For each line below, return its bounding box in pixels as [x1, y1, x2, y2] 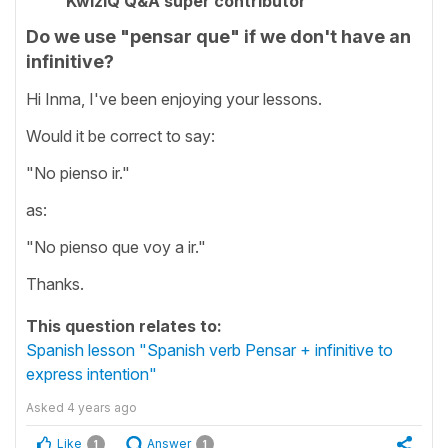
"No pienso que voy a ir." [26, 236, 206, 257]
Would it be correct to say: [26, 125, 215, 146]
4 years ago [67, 399, 137, 415]
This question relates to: [26, 315, 222, 336]
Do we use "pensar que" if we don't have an [26, 26, 411, 47]
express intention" [26, 363, 157, 384]
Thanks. [26, 273, 84, 294]
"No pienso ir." [26, 162, 130, 183]
